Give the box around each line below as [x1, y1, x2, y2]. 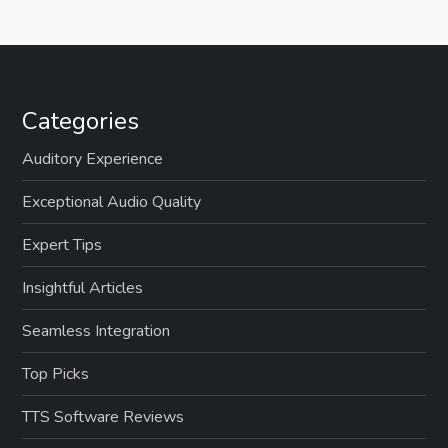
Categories [22, 104, 140, 137]
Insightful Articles [22, 276, 144, 299]
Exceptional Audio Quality [22, 190, 202, 213]
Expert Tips [22, 233, 103, 256]
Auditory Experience [22, 147, 164, 170]
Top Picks [22, 362, 90, 385]
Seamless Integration [22, 319, 171, 342]
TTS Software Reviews [22, 405, 185, 428]
